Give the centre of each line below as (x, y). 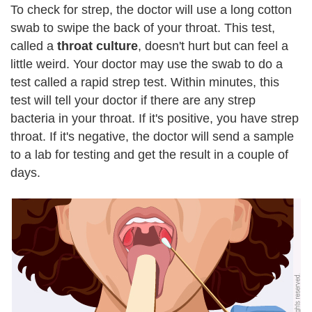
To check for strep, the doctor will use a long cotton (151, 9)
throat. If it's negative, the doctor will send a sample (152, 136)
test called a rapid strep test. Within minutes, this (145, 82)
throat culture (97, 46)
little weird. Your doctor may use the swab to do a (147, 64)
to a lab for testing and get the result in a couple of (149, 154)
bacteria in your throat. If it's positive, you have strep (155, 118)
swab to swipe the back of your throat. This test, (143, 28)
